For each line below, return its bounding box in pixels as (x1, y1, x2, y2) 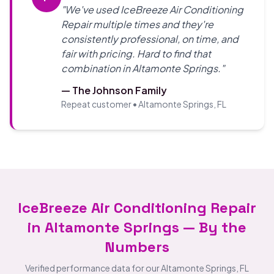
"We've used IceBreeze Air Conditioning (61, 3, 243, 16)
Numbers (105, 237, 169, 256)
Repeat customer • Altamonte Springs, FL (61, 98, 226, 109)
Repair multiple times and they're (61, 18, 213, 31)
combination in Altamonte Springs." (61, 62, 224, 75)
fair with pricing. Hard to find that (61, 47, 211, 60)
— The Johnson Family (61, 84, 167, 97)
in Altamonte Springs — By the (28, 218, 246, 237)
